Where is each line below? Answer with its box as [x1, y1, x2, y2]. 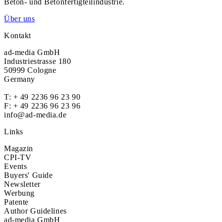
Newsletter [4, 180, 41, 188]
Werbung [4, 189, 35, 197]
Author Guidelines [4, 207, 67, 215]
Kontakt [4, 31, 32, 40]
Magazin [4, 144, 34, 153]
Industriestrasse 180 [4, 57, 71, 65]
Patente [4, 198, 29, 206]
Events [4, 162, 27, 170]
